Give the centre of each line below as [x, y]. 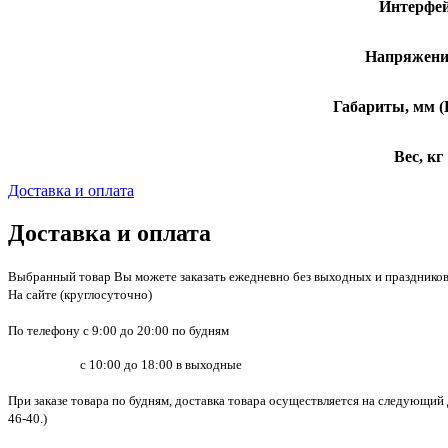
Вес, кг [418, 156]
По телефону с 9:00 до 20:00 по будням [118, 330]
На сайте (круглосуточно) [80, 294]
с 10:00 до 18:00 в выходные [125, 364]
